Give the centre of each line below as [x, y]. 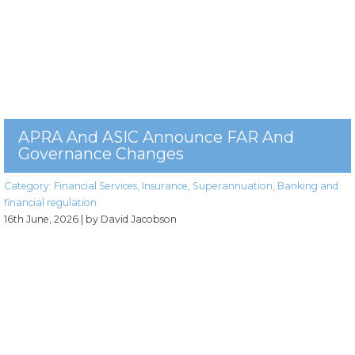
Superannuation [233, 185]
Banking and [308, 185]
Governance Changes [101, 153]
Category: [29, 185]
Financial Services [95, 185]
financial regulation [50, 202]
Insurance [165, 185]
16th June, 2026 [41, 219]
